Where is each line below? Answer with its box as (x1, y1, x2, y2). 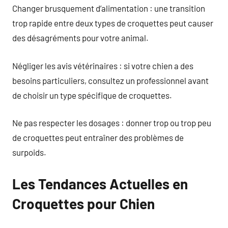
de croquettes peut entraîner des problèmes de (12, 132, 184, 142)
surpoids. (12, 147, 46, 157)
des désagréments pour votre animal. (12, 33, 149, 43)
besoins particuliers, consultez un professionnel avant (12, 75, 209, 85)
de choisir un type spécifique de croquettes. (12, 90, 172, 100)
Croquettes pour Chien (12, 195, 155, 212)
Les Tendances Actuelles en (12, 175, 188, 192)
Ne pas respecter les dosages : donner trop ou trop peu (12, 118, 211, 128)
